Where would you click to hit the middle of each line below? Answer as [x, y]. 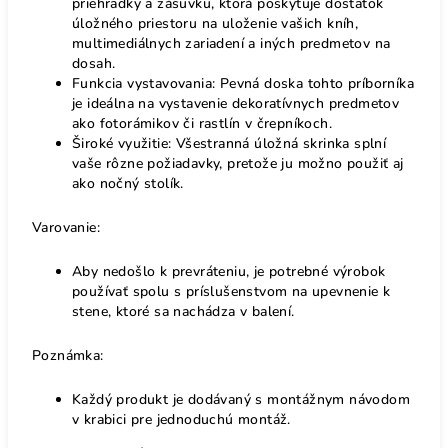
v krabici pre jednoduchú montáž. [181, 419]
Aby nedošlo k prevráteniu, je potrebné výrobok [229, 271]
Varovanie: [66, 227]
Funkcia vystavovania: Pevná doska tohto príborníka [243, 83]
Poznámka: [68, 355]
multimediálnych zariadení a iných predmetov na [231, 43]
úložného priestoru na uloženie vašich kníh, [215, 23]
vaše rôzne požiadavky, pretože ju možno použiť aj [238, 163]
